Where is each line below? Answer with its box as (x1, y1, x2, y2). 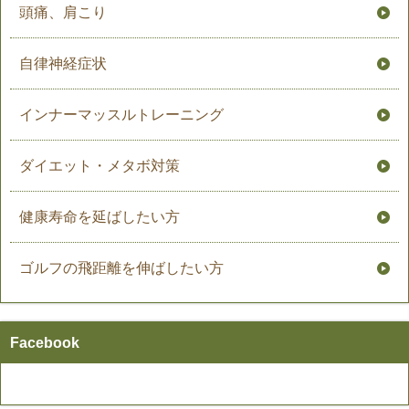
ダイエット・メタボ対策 (19, 158, 180, 174)
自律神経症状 (19, 56, 107, 72)
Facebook (10, 335, 79, 351)
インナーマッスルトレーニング (19, 107, 224, 123)
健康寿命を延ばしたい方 (19, 209, 180, 225)
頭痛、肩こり (19, 5, 107, 21)
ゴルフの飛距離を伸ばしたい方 (19, 260, 224, 277)
